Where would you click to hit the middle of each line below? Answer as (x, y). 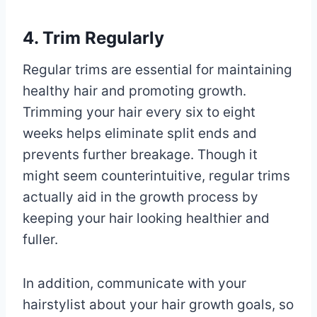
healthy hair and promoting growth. (134, 91)
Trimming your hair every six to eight (139, 112)
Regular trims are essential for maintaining (157, 69)
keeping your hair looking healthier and (146, 218)
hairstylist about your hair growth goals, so (158, 304)
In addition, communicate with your (134, 283)
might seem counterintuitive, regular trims (156, 175)
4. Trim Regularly (93, 38)
